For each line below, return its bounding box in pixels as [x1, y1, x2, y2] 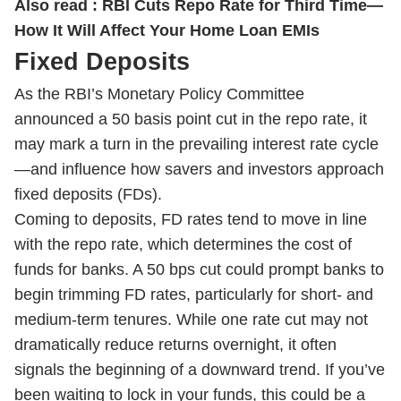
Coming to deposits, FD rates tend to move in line [14, 210, 367, 228]
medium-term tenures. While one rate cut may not [14, 311, 368, 328]
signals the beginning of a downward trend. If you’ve [14, 361, 385, 379]
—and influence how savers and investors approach [14, 160, 384, 178]
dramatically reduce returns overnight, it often [14, 336, 337, 354]
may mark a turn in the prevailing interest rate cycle [14, 135, 379, 153]
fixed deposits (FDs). [14, 185, 162, 203]
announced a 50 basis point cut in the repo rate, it [14, 110, 367, 128]
